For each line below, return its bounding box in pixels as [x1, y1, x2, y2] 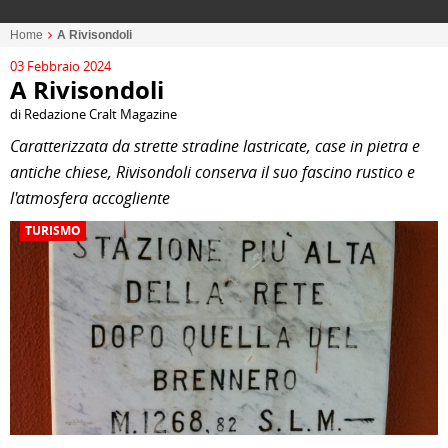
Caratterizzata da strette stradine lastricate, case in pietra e [10, 135, 420, 157]
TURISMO [25, 222, 81, 239]
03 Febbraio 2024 [10, 57, 111, 75]
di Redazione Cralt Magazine [10, 105, 177, 123]
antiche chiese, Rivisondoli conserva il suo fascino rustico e [10, 161, 415, 183]
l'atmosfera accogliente [10, 187, 170, 209]
